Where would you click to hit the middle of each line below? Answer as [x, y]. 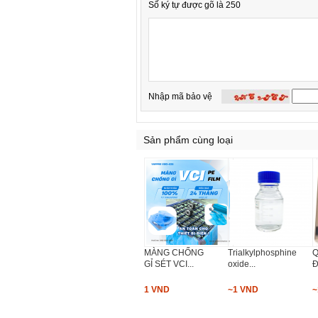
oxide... [242, 264]
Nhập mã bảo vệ [180, 96]
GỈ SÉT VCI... [169, 264]
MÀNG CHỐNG [174, 253]
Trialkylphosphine [263, 253]
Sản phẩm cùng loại [188, 140]
